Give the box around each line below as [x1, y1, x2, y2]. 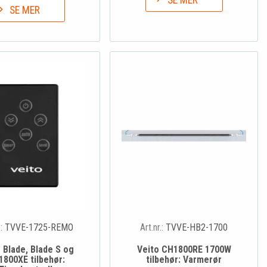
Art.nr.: [140, 222, 166, 234]
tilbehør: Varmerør [146, 254, 222, 266]
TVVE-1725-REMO [4, 222, 73, 234]
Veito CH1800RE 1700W [136, 244, 231, 256]
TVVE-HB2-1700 [166, 222, 228, 234]
